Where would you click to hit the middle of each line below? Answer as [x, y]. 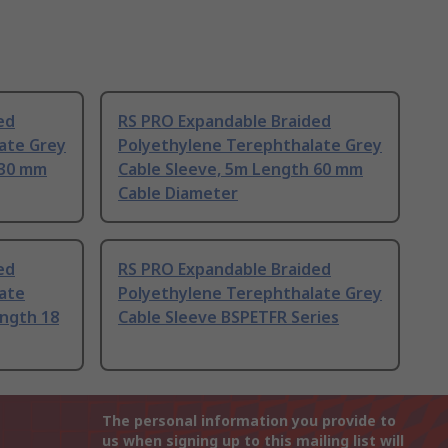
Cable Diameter [178, 193]
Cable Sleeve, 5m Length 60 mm [240, 169]
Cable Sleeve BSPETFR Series [228, 317]
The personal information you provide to [249, 421]
